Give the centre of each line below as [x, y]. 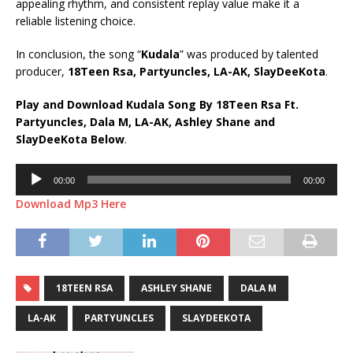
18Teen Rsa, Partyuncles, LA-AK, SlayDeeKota [197, 71]
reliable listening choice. [76, 21]
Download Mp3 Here [71, 204]
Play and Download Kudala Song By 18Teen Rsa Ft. [157, 104]
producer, [42, 71]
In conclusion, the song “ [78, 54]
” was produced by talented [249, 54]
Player [31, 189]
